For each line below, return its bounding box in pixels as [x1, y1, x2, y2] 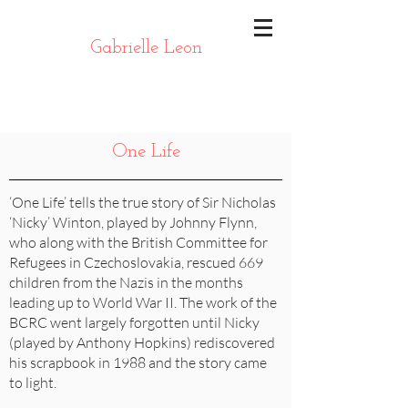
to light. [9, 373, 59, 392]
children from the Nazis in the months [9, 273, 243, 291]
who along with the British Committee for [9, 233, 268, 251]
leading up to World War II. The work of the [9, 293, 277, 311]
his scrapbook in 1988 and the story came [9, 353, 267, 372]
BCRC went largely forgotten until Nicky [9, 313, 260, 331]
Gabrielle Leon [89, 38, 202, 57]
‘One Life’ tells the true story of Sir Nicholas [9, 193, 276, 211]
